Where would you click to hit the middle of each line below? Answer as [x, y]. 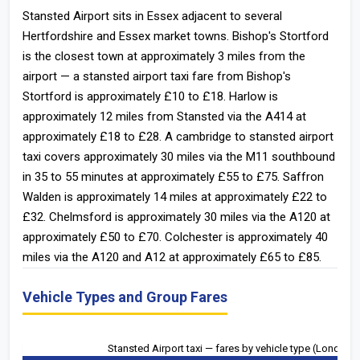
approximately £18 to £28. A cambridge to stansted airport [178, 137]
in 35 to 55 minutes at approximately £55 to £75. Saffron [173, 177]
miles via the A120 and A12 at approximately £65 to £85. [172, 257]
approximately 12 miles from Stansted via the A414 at [164, 117]
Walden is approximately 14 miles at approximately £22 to [175, 197]
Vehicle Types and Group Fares [125, 297]
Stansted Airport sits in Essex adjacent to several [152, 16]
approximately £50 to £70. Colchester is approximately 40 [175, 237]
